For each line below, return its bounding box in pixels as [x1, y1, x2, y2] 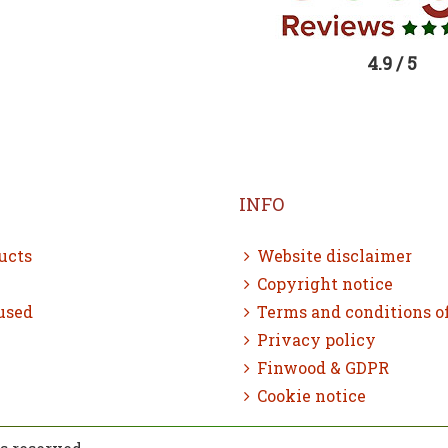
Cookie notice [257, 385, 366, 407]
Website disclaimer [257, 245, 412, 267]
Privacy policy [257, 329, 376, 351]
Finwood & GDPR [257, 357, 389, 379]
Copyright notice [257, 273, 393, 295]
